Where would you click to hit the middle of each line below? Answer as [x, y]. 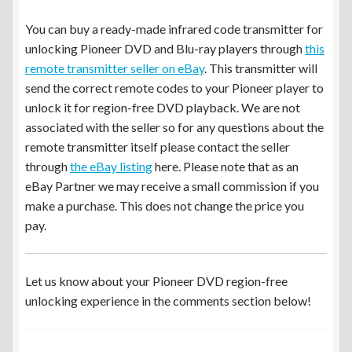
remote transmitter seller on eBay [115, 68]
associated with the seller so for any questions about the [174, 127]
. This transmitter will [261, 68]
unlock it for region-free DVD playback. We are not [163, 108]
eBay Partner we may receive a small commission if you [172, 186]
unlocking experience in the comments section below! [168, 301]
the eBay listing [111, 167]
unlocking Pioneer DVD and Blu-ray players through [165, 49]
